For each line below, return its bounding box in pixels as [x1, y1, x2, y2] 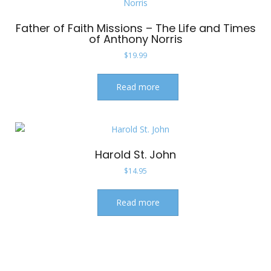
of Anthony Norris [88, 31, 183, 47]
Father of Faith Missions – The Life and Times [15, 20, 256, 36]
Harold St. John [95, 146, 176, 162]
